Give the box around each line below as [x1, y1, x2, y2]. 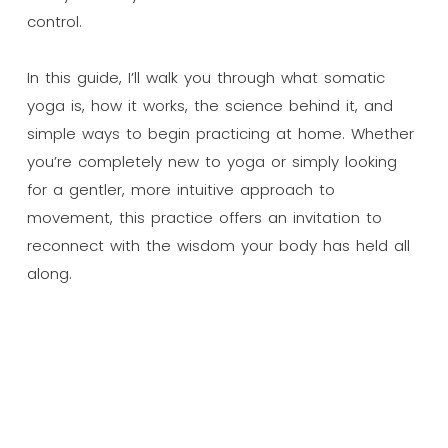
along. [26, 262, 72, 284]
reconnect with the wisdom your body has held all [26, 234, 410, 256]
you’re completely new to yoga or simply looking [26, 150, 397, 172]
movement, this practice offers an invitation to [26, 206, 382, 228]
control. [26, 10, 82, 32]
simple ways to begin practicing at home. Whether [26, 122, 414, 144]
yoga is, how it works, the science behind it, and [26, 94, 393, 116]
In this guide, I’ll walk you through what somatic [26, 66, 385, 88]
